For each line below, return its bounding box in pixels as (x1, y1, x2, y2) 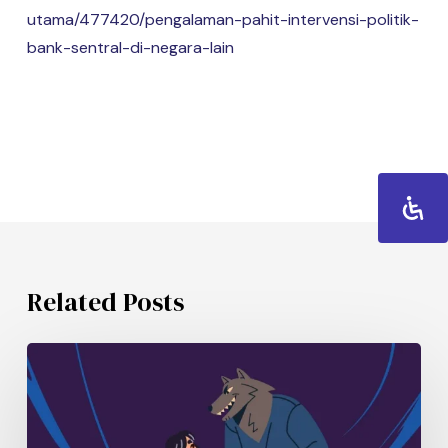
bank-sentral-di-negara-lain (26, 37, 234, 58)
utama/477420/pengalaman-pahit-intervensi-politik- (26, 9, 419, 30)
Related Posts (26, 284, 184, 320)
